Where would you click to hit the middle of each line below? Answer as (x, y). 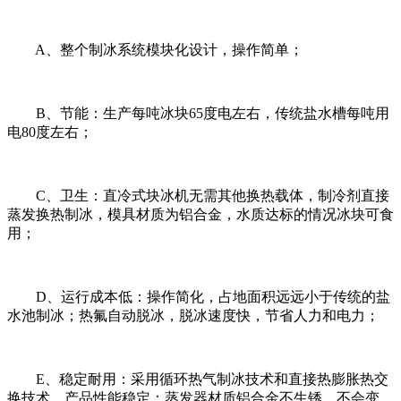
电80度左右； (50, 132)
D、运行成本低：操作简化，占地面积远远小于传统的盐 (199, 296)
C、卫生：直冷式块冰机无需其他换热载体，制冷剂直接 (198, 195)
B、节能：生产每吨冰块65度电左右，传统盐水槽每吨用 (198, 113)
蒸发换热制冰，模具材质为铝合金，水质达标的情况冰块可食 (200, 214)
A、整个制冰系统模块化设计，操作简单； (155, 49)
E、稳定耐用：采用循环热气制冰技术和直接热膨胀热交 (198, 379)
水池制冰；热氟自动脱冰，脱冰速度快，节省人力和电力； (193, 315)
